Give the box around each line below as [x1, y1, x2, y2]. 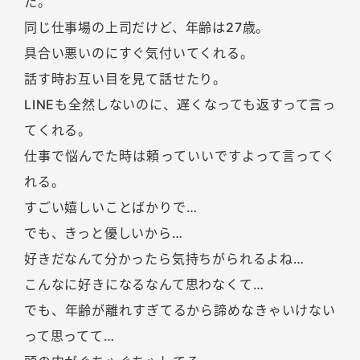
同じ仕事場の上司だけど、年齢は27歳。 [24, 19, 270, 36]
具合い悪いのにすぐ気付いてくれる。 [24, 45, 254, 62]
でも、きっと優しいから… [24, 225, 183, 242]
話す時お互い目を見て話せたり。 [24, 71, 227, 88]
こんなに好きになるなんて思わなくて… [24, 276, 264, 293]
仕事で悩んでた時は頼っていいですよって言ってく [24, 148, 336, 165]
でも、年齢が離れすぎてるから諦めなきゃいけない [24, 302, 336, 319]
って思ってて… [24, 328, 115, 345]
